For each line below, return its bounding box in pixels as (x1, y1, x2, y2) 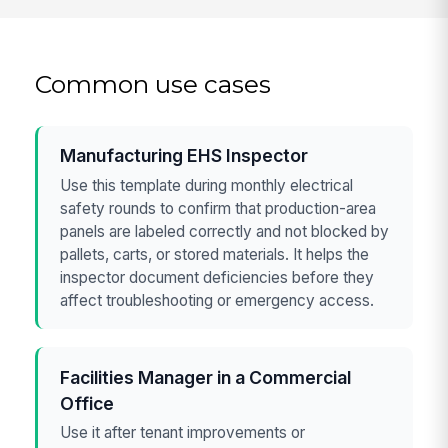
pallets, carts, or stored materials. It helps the (60, 244, 370, 264)
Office (60, 392, 115, 414)
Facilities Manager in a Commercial (60, 366, 352, 388)
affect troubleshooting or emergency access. (60, 290, 375, 310)
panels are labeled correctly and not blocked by (60, 221, 390, 241)
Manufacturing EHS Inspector (60, 145, 309, 167)
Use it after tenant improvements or (60, 422, 306, 442)
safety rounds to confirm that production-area (60, 198, 377, 218)
